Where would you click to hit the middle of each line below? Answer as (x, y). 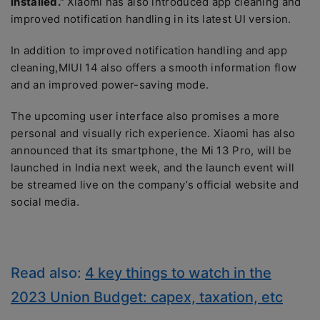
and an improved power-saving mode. (111, 85)
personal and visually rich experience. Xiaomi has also (153, 133)
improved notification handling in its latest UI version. (151, 19)
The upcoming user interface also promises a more (145, 116)
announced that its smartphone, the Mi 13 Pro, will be (151, 150)
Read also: (48, 273)
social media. (45, 202)
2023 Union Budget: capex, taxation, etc (147, 297)
